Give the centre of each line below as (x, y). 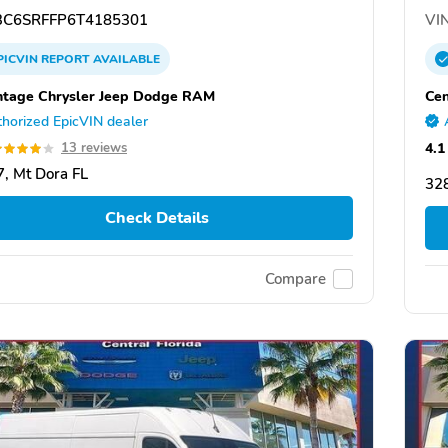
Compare (295, 279)
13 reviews (94, 148)
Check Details (156, 218)
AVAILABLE (125, 59)
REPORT (65, 59)
